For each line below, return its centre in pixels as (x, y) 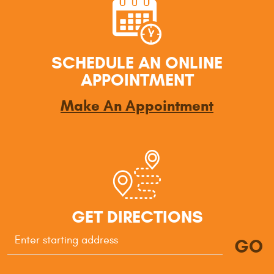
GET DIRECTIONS (137, 217)
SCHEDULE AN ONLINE (137, 62)
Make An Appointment (137, 106)
